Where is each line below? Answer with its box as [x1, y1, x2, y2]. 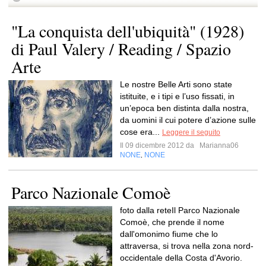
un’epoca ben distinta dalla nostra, [120, 103, 249, 113]
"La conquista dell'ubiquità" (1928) [11, 20, 244, 42]
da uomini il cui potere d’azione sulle [120, 115, 256, 125]
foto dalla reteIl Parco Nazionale [120, 205, 240, 215]
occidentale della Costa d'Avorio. [120, 253, 242, 262]
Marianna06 [198, 141, 239, 150]
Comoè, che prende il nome [120, 217, 224, 227]
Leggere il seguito [162, 128, 220, 137]
